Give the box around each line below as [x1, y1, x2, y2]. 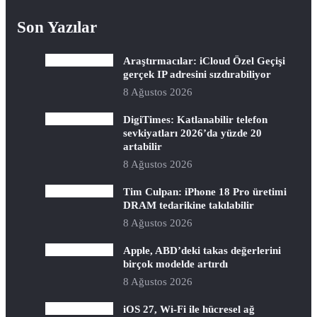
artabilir [123, 140, 162, 153]
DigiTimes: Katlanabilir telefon [123, 113, 267, 126]
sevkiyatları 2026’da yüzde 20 [123, 127, 262, 139]
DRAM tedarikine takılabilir [123, 199, 254, 212]
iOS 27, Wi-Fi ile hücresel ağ [123, 303, 255, 316]
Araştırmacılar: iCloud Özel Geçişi [123, 54, 285, 67]
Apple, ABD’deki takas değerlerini [123, 244, 281, 257]
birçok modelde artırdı [123, 258, 228, 270]
